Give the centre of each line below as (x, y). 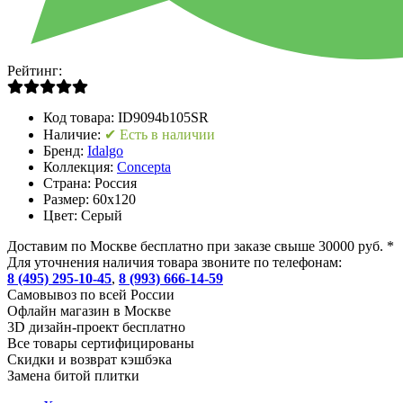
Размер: (68, 199)
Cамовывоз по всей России (91, 294)
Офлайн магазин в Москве (89, 310)
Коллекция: (80, 166)
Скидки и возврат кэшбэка (90, 359)
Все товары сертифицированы (101, 343)
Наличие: (74, 134)
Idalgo (105, 150)
